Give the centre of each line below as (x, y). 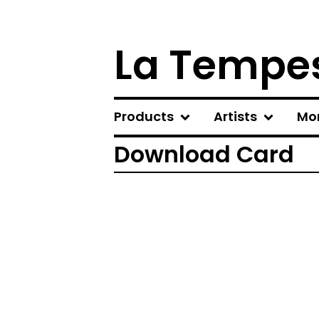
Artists (235, 116)
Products (144, 116)
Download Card (204, 154)
